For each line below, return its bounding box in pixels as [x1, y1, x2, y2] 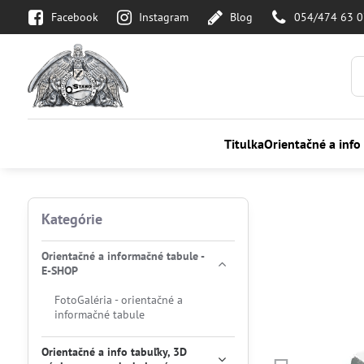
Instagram [139, 9, 189, 24]
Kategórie [41, 210, 102, 228]
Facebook [50, 9, 98, 24]
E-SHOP [41, 263, 78, 278]
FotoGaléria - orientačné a [54, 292, 183, 307]
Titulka [223, 136, 264, 152]
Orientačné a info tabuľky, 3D [41, 344, 187, 359]
